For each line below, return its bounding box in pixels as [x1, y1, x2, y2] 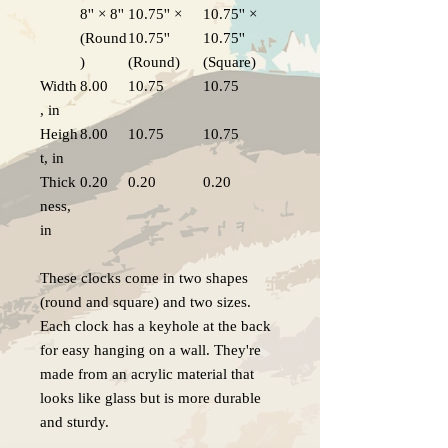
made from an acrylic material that [40, 366, 254, 383]
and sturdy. [40, 414, 109, 431]
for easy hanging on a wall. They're [40, 342, 261, 359]
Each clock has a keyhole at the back [40, 318, 271, 335]
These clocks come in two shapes [40, 270, 248, 287]
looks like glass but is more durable [40, 390, 261, 407]
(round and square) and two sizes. [40, 294, 251, 311]
